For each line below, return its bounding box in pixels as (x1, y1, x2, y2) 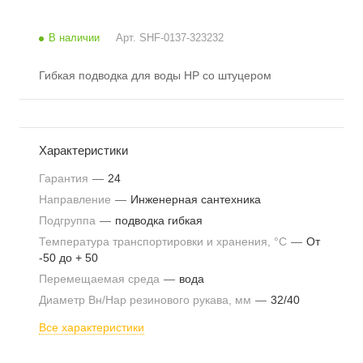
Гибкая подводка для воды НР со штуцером (39, 69, 271, 82)
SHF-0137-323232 (139, 32, 224, 44)
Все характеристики (39, 321, 144, 334)
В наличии (49, 32, 100, 44)
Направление (39, 193, 114, 206)
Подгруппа (39, 214, 99, 227)
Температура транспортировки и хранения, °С (39, 235, 290, 248)
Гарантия (39, 172, 92, 185)
